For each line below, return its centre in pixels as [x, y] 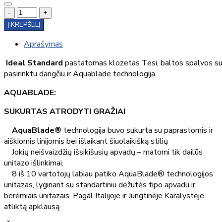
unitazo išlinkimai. [34, 163]
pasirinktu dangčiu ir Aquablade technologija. [80, 74]
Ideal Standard [33, 63]
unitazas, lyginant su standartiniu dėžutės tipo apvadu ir [100, 185]
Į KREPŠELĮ [24, 25]
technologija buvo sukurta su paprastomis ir [137, 130]
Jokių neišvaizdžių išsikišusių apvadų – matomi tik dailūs [103, 152]
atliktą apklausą [32, 206]
